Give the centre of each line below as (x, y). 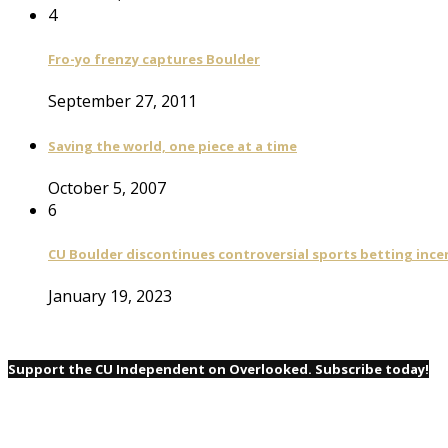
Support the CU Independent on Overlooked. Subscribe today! (218, 369)
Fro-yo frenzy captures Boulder (154, 58)
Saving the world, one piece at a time (172, 145)
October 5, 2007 (107, 187)
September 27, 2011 (122, 101)
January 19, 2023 (110, 296)
